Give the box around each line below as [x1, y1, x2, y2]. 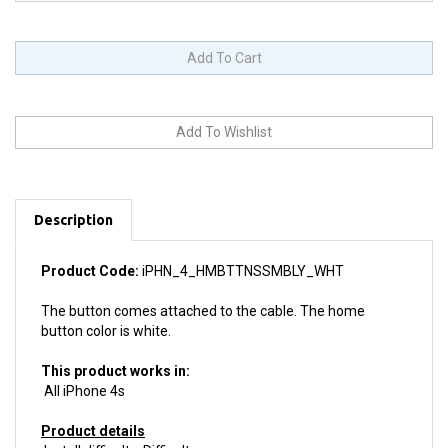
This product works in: [41, 340, 190, 356]
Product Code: [41, 240, 139, 256]
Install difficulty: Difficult [41, 420, 190, 436]
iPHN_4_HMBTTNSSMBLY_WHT [139, 240, 344, 256]
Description [34, 189, 113, 205]
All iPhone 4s [41, 360, 125, 376]
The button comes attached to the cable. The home [41, 280, 365, 296]
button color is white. [41, 300, 171, 316]
